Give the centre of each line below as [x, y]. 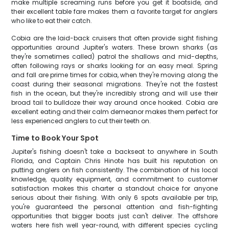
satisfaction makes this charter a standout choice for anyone [114, 188]
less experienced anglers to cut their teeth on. [81, 121]
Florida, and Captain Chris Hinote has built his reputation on [114, 161]
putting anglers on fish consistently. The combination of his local [114, 170]
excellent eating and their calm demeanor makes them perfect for [114, 112]
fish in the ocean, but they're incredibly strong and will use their [114, 93]
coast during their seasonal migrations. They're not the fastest [114, 84]
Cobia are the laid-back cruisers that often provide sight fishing [114, 38]
